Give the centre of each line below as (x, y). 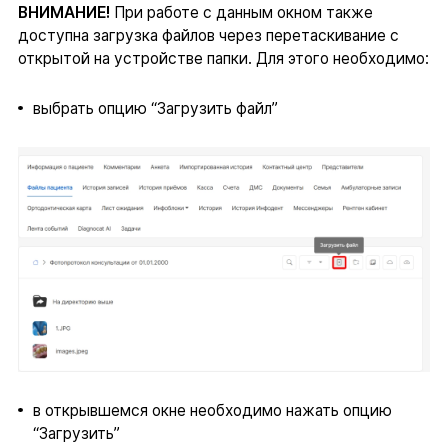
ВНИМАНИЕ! (63, 12)
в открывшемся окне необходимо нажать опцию (212, 410)
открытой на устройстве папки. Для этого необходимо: (223, 58)
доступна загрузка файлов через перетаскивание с (208, 35)
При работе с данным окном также (241, 12)
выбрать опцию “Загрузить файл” (155, 108)
